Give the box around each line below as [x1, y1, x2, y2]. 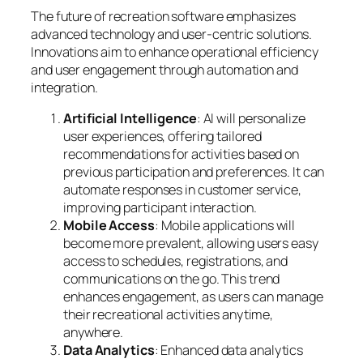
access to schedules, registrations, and [63, 251, 288, 270]
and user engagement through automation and [31, 60, 298, 79]
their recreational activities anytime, [63, 305, 274, 323]
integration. [31, 78, 98, 96]
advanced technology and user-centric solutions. [31, 24, 313, 43]
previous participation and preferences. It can [63, 162, 325, 181]
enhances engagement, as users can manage [63, 287, 323, 305]
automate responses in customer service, [63, 180, 302, 199]
